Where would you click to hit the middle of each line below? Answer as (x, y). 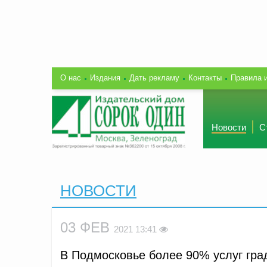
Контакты (205, 77)
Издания (105, 77)
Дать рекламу (154, 77)
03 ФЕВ (87, 227)
